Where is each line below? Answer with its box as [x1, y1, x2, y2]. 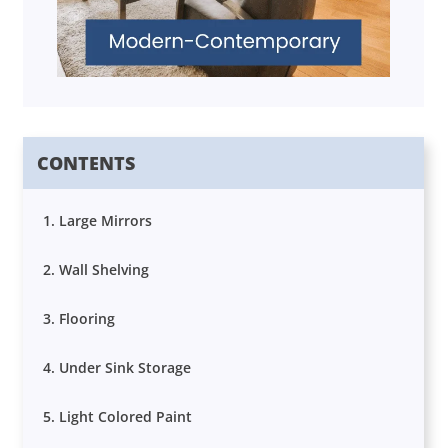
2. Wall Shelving [43, 260, 150, 280]
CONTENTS [37, 151, 136, 176]
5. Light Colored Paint [43, 407, 193, 427]
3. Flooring [43, 309, 116, 329]
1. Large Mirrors [43, 211, 153, 231]
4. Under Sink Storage [43, 358, 192, 378]
